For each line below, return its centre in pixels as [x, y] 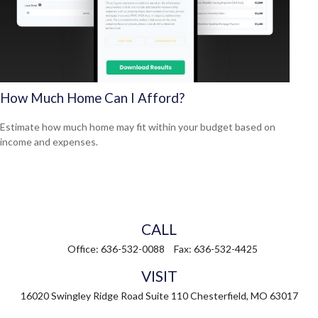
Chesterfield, [219, 295]
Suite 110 [166, 295]
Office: [84, 248]
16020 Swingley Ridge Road [82, 295]
